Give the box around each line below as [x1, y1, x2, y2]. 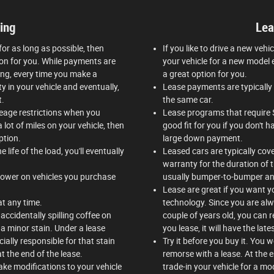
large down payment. [163, 133, 243, 143]
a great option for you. [163, 68, 247, 79]
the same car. [163, 94, 213, 105]
